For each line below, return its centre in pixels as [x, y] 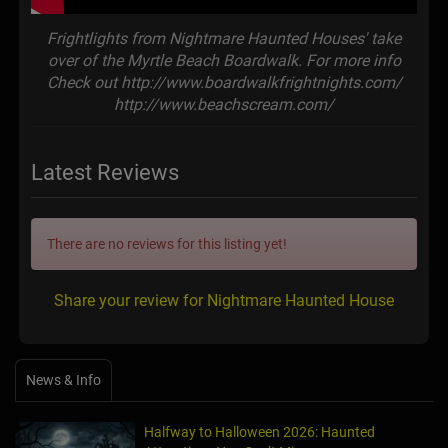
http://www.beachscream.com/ [224, 104]
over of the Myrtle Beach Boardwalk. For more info [224, 60]
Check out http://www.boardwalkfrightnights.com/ [224, 82]
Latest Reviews [105, 172]
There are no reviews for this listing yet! [167, 243]
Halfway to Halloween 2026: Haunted [259, 431]
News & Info [63, 379]
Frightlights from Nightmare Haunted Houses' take [224, 38]
